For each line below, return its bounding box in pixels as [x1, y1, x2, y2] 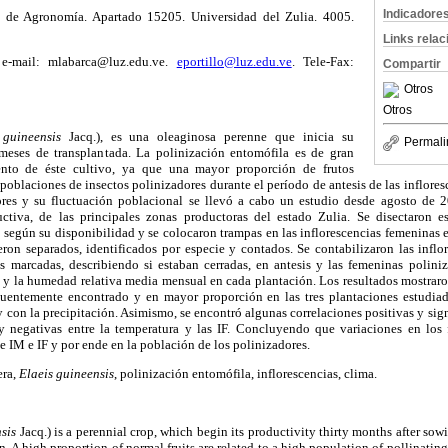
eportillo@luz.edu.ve [176, 54, 292, 70]
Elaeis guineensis [19, 365, 114, 381]
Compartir [383, 57, 441, 71]
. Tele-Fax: [291, 54, 355, 70]
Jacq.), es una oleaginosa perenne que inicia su [60, 128, 355, 144]
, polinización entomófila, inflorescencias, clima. [114, 365, 377, 381]
